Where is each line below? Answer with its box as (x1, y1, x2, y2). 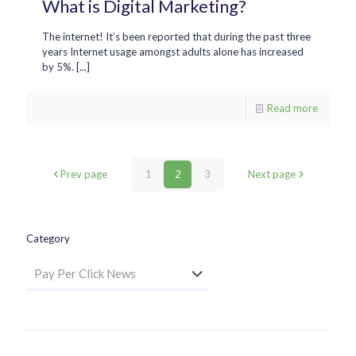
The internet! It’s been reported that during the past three (42, 29, 311, 43)
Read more (267, 101, 318, 114)
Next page (248, 167, 296, 180)
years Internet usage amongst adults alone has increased (42, 44, 304, 58)
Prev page (60, 167, 107, 180)
